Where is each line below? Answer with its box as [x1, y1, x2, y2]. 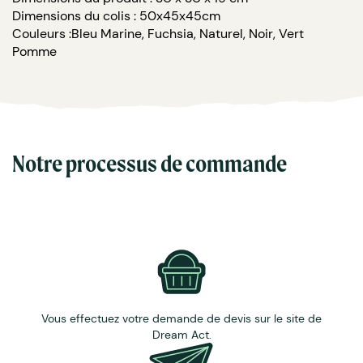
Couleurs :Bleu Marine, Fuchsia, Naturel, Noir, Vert [12, 24, 304, 42]
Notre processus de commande [12, 148, 287, 177]
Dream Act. [152, 327, 211, 342]
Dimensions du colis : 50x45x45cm [12, 6, 220, 24]
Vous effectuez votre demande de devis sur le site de [41, 310, 322, 326]
